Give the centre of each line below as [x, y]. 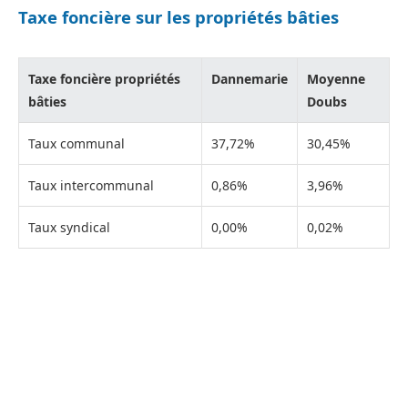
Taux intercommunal [91, 185]
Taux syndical [69, 227]
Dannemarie [250, 78]
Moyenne [336, 78]
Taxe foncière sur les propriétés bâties [178, 17]
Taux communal [76, 143]
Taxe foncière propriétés [104, 78]
